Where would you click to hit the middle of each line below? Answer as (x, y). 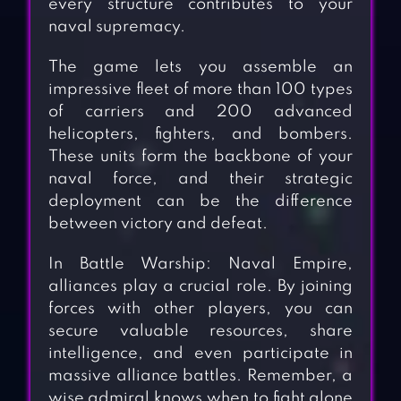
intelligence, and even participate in (200, 354)
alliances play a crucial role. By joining (200, 287)
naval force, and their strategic (200, 179)
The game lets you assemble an (200, 68)
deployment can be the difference (200, 202)
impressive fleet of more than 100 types (200, 90)
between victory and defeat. (158, 224)
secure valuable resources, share (200, 332)
